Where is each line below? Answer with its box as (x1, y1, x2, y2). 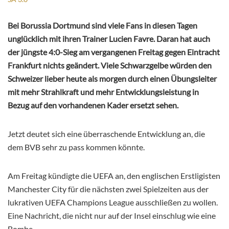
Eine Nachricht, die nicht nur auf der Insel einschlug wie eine (8, 210, 216, 220)
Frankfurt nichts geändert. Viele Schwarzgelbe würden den (8, 60, 212, 70)
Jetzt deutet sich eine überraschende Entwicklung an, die (8, 128, 205, 139)
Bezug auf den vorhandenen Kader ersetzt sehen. (8, 100, 178, 110)
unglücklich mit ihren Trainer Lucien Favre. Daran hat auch (8, 33, 210, 43)
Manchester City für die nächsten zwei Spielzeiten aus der (8, 184, 209, 194)
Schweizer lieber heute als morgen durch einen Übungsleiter (8, 73, 217, 83)
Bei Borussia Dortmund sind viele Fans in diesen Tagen (8, 20, 197, 30)
